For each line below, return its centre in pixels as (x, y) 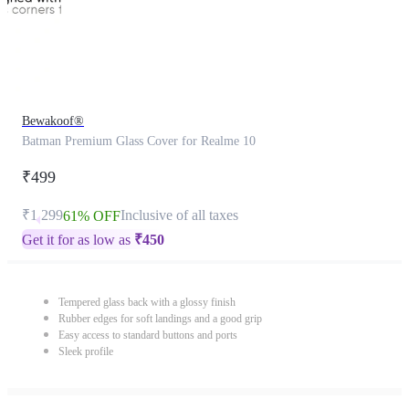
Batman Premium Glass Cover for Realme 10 (139, 141)
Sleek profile (86, 351)
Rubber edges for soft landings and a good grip (160, 319)
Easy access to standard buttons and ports (148, 335)
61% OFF (92, 216)
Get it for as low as (78, 240)
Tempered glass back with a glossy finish (147, 302)
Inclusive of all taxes (179, 215)
